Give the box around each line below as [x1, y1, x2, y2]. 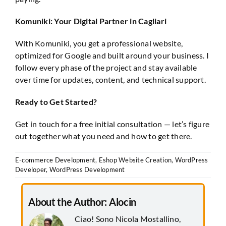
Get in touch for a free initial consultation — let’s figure [15, 119, 210, 129]
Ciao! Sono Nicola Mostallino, [75, 213, 181, 223]
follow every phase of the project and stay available [15, 62, 197, 72]
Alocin [108, 195, 137, 208]
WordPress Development [49, 165, 125, 174]
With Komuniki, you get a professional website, [15, 38, 183, 48]
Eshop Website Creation [98, 155, 172, 164]
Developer [15, 165, 46, 174]
